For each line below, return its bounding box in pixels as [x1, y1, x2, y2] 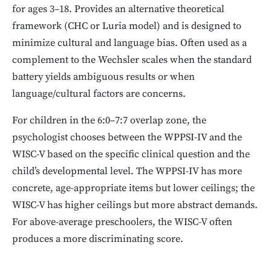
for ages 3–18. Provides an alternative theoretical [12, 3, 224, 16]
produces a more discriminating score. [12, 233, 183, 246]
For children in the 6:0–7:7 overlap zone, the [12, 114, 206, 128]
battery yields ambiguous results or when [12, 71, 195, 84]
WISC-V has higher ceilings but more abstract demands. [12, 199, 258, 212]
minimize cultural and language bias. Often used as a [12, 37, 247, 50]
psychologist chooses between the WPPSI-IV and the [12, 131, 242, 145]
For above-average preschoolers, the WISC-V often [12, 216, 232, 229]
